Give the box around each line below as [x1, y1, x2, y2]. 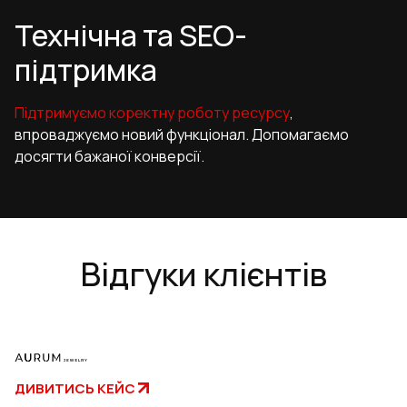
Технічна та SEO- [15, 15, 247, 56]
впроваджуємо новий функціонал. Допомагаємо [15, 124, 349, 145]
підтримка [15, 50, 157, 91]
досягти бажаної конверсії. [15, 146, 204, 167]
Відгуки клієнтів [80, 252, 327, 297]
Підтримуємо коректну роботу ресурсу [15, 103, 290, 124]
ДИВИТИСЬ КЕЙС [15, 378, 135, 398]
